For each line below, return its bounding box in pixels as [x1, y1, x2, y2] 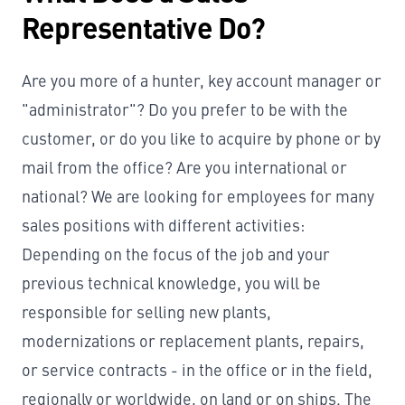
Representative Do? [22, 5, 266, 48]
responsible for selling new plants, [22, 300, 271, 324]
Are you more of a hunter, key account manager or [22, 69, 381, 92]
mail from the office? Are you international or [22, 155, 347, 179]
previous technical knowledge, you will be [22, 271, 321, 295]
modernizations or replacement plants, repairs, [22, 329, 364, 353]
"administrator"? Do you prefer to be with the [22, 98, 348, 121]
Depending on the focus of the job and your [22, 242, 330, 266]
